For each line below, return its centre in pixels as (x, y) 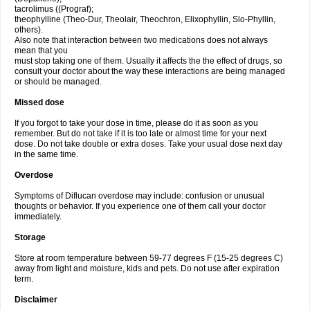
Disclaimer (36, 300)
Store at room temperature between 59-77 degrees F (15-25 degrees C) (149, 258)
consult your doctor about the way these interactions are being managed (150, 71)
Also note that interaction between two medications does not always (141, 40)
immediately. (38, 217)
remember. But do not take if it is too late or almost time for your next (140, 134)
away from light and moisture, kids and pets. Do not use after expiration (147, 268)
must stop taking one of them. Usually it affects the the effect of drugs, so (148, 61)
